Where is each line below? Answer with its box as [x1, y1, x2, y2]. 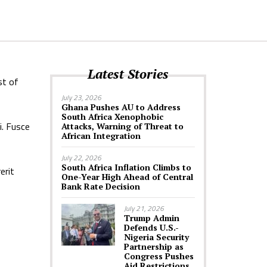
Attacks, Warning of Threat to [61, 120, 184, 132]
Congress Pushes [123, 250, 194, 262]
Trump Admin [123, 212, 179, 223]
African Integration [61, 130, 141, 141]
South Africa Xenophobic [61, 111, 163, 122]
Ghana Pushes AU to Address [61, 101, 181, 113]
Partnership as [123, 241, 184, 252]
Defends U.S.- [123, 222, 179, 233]
